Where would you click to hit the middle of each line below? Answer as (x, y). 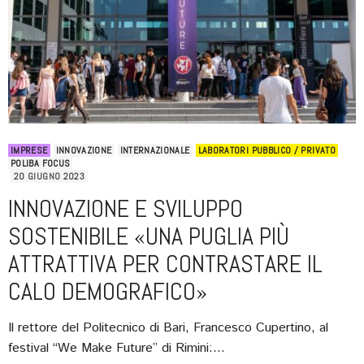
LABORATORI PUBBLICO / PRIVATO (266, 150)
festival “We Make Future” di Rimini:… (117, 348)
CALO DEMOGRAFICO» (108, 291)
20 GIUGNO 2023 (50, 176)
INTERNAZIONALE (155, 150)
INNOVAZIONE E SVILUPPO (126, 208)
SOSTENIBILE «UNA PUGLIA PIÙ (149, 236)
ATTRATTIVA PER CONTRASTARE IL (165, 264)
